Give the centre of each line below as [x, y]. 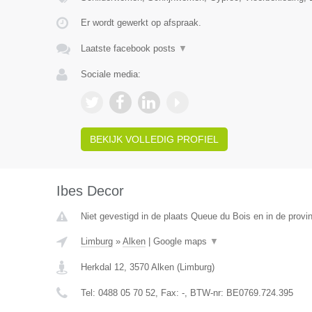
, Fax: [168, 293]
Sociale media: [110, 74]
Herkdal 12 [102, 267]
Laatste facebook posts [129, 48]
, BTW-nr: [205, 293]
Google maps [181, 241]
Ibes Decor [90, 191]
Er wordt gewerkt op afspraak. [141, 23]
